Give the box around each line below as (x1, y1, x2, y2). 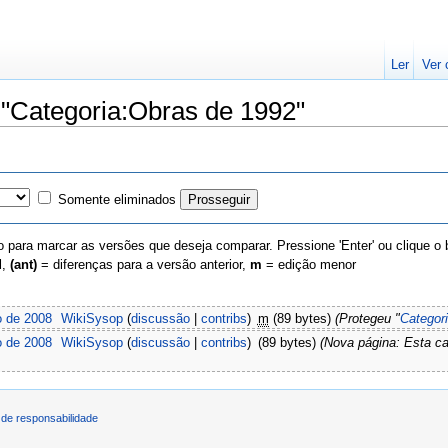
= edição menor (262, 257, 356, 273)
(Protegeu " (334, 310, 400, 326)
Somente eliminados (57, 191, 176, 207)
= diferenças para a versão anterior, (37, 257, 250, 273)
